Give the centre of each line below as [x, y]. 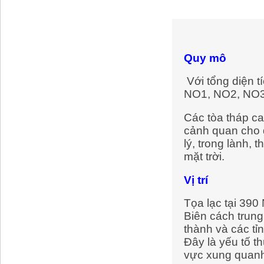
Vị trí [196, 180]
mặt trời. [204, 157]
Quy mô [205, 58]
